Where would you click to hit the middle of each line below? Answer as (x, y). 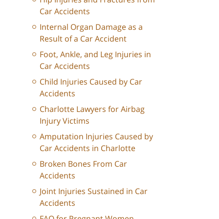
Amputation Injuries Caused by (96, 136)
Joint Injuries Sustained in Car (94, 191)
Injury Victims (65, 120)
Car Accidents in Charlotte (88, 148)
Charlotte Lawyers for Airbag (92, 109)
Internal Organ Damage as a (91, 27)
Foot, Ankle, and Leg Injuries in (95, 54)
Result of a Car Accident (83, 38)
